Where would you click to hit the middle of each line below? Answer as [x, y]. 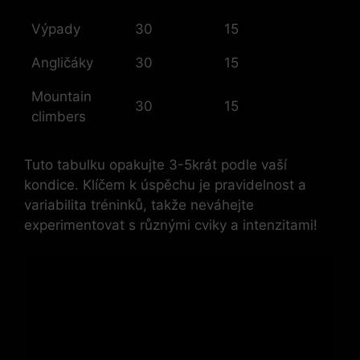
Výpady [56, 29]
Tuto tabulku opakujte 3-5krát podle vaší [155, 164]
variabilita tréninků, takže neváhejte [139, 205]
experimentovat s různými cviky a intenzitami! [171, 225]
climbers [59, 117]
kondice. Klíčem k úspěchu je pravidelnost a [165, 184]
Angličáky [62, 63]
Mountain [61, 97]
